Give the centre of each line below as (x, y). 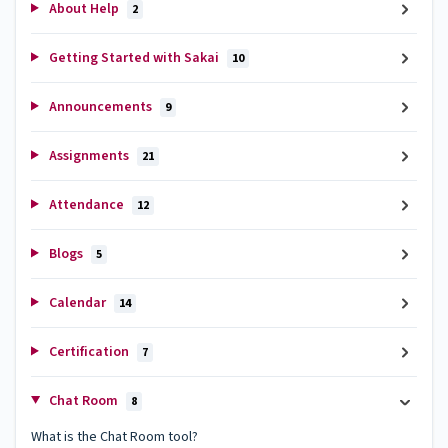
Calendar (77, 302)
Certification (88, 351)
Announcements (100, 106)
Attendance (86, 204)
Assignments (88, 155)
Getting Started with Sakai (133, 57)
